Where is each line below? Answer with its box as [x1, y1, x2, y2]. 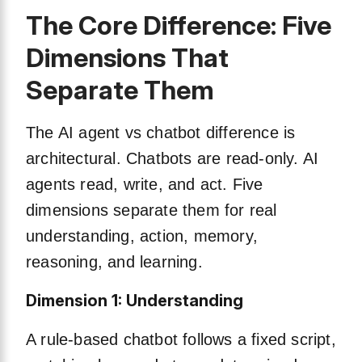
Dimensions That [26, 42, 229, 74]
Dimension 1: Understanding [26, 291, 243, 311]
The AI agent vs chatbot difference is [26, 124, 296, 142]
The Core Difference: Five [26, 10, 331, 42]
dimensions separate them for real [26, 201, 277, 220]
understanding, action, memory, [26, 227, 258, 246]
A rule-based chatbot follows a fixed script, [26, 330, 336, 349]
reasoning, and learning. [26, 253, 203, 271]
